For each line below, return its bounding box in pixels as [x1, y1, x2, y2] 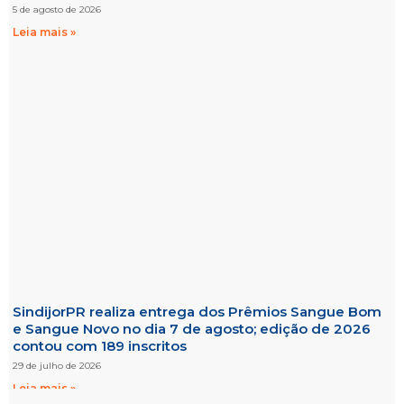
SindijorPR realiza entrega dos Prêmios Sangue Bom [13, 302, 381, 320]
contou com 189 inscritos [13, 336, 187, 354]
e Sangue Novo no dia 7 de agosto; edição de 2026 [13, 319, 371, 337]
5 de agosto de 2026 [13, 3, 101, 15]
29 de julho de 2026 [13, 359, 101, 372]
